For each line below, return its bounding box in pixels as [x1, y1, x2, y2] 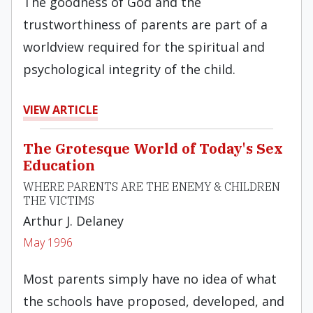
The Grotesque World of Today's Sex [23, 139, 283, 158]
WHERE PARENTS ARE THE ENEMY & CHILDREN [23, 180, 280, 194]
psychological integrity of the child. [23, 61, 235, 78]
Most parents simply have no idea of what [23, 270, 277, 287]
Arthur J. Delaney [23, 212, 124, 229]
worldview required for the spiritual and [23, 38, 265, 55]
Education [23, 156, 95, 175]
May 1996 [23, 235, 73, 250]
